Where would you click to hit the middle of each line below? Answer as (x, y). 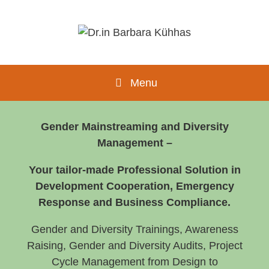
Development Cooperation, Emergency (134, 186)
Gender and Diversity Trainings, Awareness (134, 229)
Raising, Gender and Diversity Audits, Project (134, 245)
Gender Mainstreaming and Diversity (134, 126)
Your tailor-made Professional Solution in (134, 170)
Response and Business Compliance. (134, 202)
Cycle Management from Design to (134, 261)
